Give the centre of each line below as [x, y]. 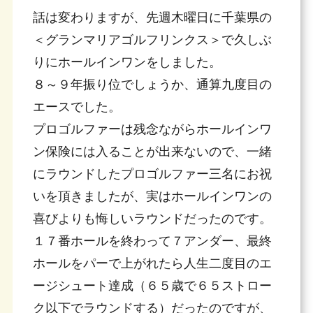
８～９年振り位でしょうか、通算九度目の [152, 85]
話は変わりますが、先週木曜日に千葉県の [152, 18]
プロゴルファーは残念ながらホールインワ [152, 130]
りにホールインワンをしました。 [127, 63]
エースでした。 [77, 107]
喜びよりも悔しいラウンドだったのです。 [152, 219]
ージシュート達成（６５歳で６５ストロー [152, 286]
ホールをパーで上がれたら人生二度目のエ [152, 264]
